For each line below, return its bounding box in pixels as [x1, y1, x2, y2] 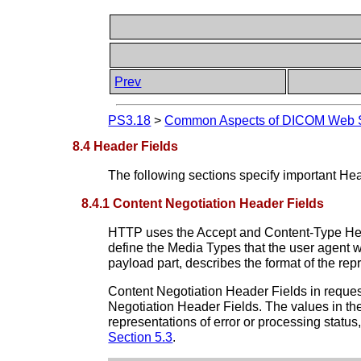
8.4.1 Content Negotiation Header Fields [81, 196, 325, 210]
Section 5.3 [108, 330, 173, 344]
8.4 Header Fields [73, 139, 179, 153]
